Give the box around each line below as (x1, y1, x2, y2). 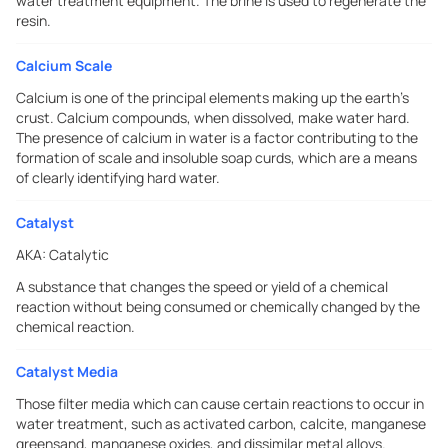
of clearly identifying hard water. (16, 168, 220, 187)
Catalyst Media (16, 362, 118, 381)
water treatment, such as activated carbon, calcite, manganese (16, 414, 426, 433)
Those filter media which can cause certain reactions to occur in (16, 394, 424, 413)
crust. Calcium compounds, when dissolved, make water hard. (16, 108, 410, 127)
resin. (16, 11, 51, 30)
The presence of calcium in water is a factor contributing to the (16, 128, 418, 147)
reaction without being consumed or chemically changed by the (16, 297, 420, 316)
